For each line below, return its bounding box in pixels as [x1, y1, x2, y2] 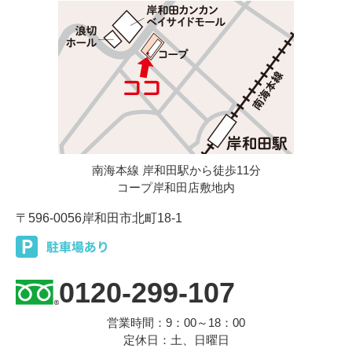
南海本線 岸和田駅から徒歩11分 [91, 163, 261, 178]
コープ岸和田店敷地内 [117, 181, 235, 195]
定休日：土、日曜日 [123, 333, 229, 347]
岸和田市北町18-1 [82, 211, 182, 225]
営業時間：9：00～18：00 [107, 316, 245, 330]
